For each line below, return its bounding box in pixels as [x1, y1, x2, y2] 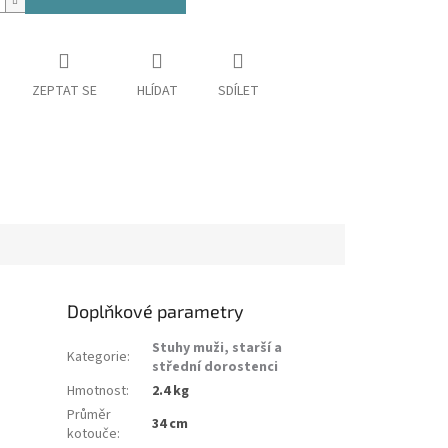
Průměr [67, 404, 112, 425]
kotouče [67, 423, 118, 444]
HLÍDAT [136, 81, 178, 102]
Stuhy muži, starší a [152, 337, 283, 358]
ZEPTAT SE [31, 81, 97, 102]
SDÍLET [217, 81, 259, 102]
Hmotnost [67, 380, 127, 401]
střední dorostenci [152, 356, 279, 377]
